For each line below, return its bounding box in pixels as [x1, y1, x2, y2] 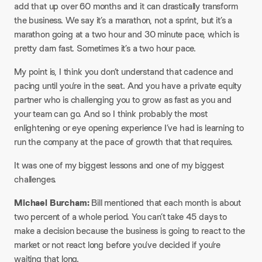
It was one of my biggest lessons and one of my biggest [14, 159, 224, 171]
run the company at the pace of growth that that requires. [14, 136, 233, 148]
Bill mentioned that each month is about [89, 196, 242, 209]
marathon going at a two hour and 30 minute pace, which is [14, 28, 239, 40]
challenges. [14, 173, 57, 185]
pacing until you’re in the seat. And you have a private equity [14, 80, 242, 92]
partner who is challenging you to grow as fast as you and [14, 94, 232, 106]
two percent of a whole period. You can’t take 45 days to [14, 211, 227, 223]
